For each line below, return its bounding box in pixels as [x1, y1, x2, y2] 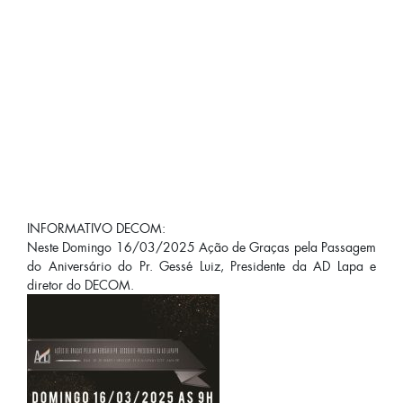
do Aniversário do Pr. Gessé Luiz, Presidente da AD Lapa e [27, 257, 376, 275]
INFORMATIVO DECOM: [27, 219, 166, 237]
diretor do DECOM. [27, 276, 134, 294]
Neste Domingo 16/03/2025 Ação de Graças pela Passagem [27, 238, 376, 256]
